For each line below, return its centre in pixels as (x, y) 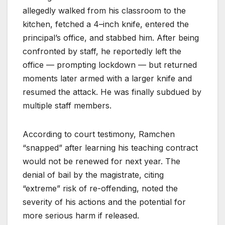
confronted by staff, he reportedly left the (102, 51)
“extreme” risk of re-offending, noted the (100, 188)
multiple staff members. (67, 105)
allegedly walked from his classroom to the (104, 10)
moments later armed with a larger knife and (107, 78)
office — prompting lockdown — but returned (110, 65)
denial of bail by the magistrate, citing (93, 175)
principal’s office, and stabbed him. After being (111, 37)
